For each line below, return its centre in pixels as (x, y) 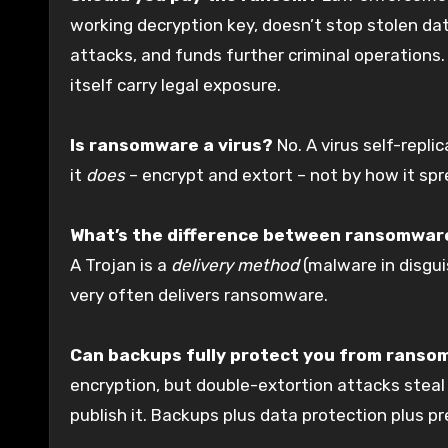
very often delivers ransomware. (199, 294)
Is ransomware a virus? (171, 144)
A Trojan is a (120, 264)
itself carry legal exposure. (175, 84)
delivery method (235, 264)
